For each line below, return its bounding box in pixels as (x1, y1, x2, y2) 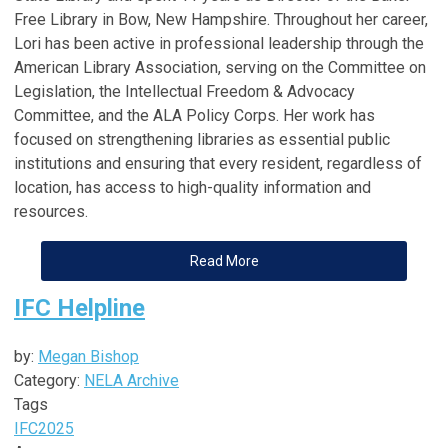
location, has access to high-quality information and (14, 177, 371, 197)
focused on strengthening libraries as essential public (14, 129, 390, 149)
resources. (14, 201, 92, 221)
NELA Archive (84, 370, 179, 390)
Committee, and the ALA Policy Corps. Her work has (14, 105, 375, 125)
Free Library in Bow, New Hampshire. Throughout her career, (14, 9, 428, 29)
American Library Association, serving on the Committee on (14, 57, 426, 77)
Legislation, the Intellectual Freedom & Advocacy (14, 81, 355, 101)
